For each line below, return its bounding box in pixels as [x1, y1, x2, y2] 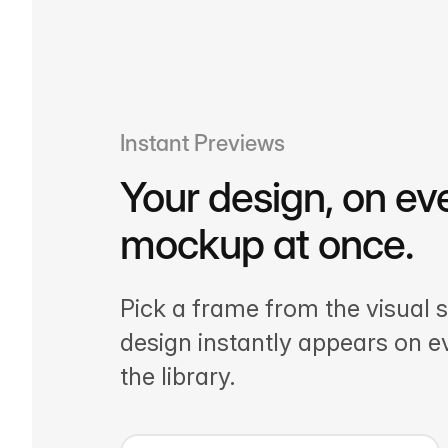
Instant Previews [120, 129, 285, 157]
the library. [120, 362, 235, 392]
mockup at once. [120, 219, 413, 270]
